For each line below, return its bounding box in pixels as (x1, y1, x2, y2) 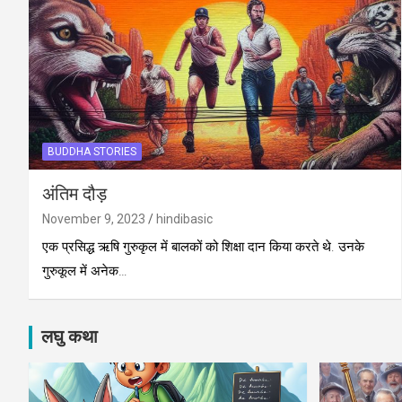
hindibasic (156, 211, 213, 226)
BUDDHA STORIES (48, 144, 136, 158)
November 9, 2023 (42, 211, 145, 226)
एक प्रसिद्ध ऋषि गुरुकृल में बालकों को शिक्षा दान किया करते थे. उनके (42, 238, 364, 255)
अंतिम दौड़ (42, 185, 107, 204)
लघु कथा (41, 328, 98, 346)
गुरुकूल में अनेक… (42, 262, 127, 279)
